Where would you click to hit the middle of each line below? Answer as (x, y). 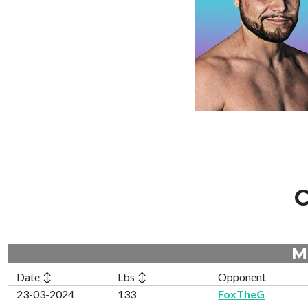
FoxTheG (242, 294)
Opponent (242, 276)
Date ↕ (34, 276)
